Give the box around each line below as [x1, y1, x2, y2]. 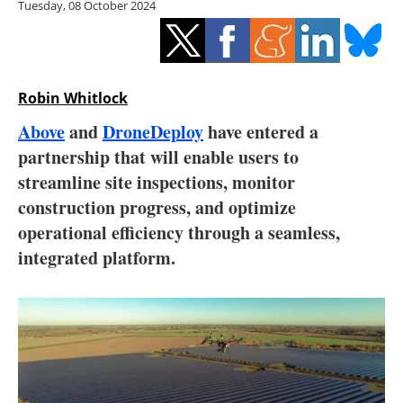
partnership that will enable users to [18, 144, 299, 171]
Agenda [176, 263, 245, 289]
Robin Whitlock [18, 88, 128, 109]
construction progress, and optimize [18, 194, 296, 221]
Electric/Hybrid [145, 130, 276, 157]
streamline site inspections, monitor [18, 169, 295, 196]
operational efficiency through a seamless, [18, 219, 340, 246]
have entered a [203, 119, 318, 146]
